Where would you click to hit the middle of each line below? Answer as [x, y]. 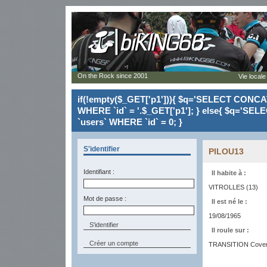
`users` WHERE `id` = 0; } [130, 122]
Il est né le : [229, 201]
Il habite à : [229, 173]
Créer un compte [114, 243]
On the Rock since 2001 [113, 76]
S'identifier [102, 149]
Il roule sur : [230, 230]
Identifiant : [99, 172]
